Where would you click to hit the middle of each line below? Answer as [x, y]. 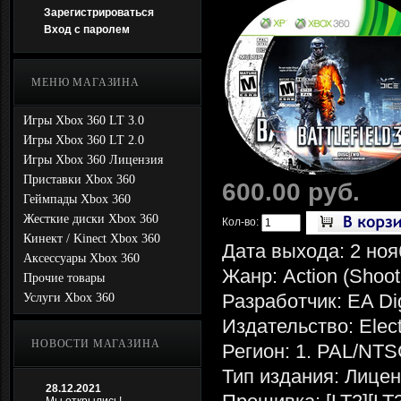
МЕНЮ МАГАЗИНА [85, 82]
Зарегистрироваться [99, 13]
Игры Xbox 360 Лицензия [93, 160]
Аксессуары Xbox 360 [81, 258]
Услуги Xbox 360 [69, 298]
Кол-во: [242, 222]
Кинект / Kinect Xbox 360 [92, 239]
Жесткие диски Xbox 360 [91, 219]
